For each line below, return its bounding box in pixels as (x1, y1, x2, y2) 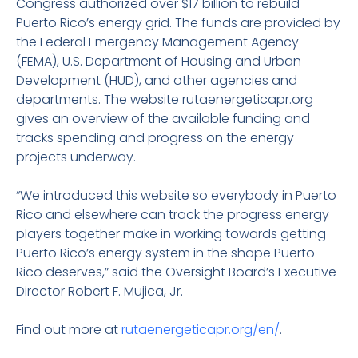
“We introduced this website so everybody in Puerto (16, 186, 336, 205)
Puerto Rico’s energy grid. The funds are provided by (16, 14, 340, 32)
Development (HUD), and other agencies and (16, 71, 297, 89)
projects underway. (16, 148, 136, 166)
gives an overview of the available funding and (16, 109, 310, 128)
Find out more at (16, 320, 121, 339)
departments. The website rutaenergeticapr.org (16, 90, 313, 109)
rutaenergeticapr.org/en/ (121, 320, 280, 339)
